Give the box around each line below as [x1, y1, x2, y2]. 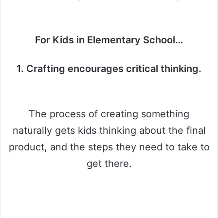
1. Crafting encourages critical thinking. [17, 62, 201, 74]
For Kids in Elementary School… [35, 34, 183, 46]
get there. [86, 157, 132, 169]
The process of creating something [29, 108, 189, 120]
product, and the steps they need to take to [8, 141, 210, 153]
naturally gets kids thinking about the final [12, 124, 206, 136]
